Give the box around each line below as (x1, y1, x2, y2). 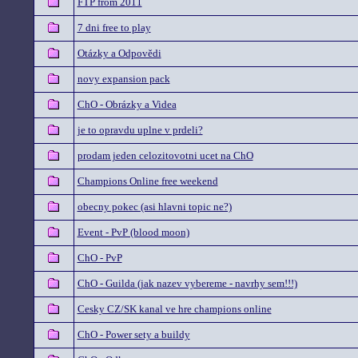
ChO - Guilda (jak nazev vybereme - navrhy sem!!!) (77, 277, 297, 289)
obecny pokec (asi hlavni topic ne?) (77, 201, 232, 213)
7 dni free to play (77, 22, 151, 34)
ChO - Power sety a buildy (77, 328, 190, 340)
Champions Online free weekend (77, 175, 218, 187)
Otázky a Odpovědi (77, 47, 161, 59)
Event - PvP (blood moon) (77, 226, 189, 238)
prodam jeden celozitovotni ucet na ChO (77, 149, 253, 161)
